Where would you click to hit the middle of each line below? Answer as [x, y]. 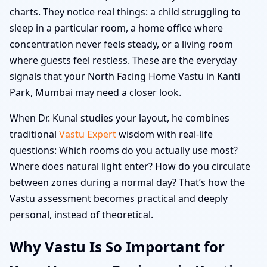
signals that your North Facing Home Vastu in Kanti [125, 76]
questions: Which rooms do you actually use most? [124, 150]
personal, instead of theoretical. [81, 214]
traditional [34, 134]
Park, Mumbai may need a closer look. [95, 92]
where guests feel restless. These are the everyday [123, 60]
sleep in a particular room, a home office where [116, 28]
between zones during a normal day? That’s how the [127, 182]
